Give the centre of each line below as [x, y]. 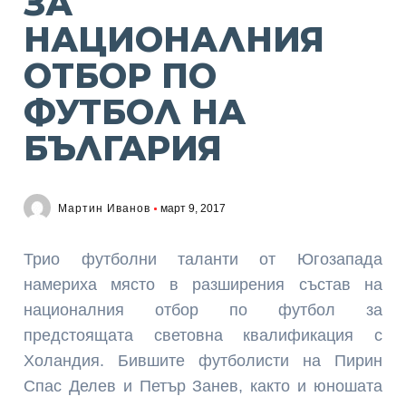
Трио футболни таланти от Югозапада [203, 259]
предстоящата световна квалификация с [203, 335]
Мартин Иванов [105, 208]
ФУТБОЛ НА [135, 112]
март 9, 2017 [193, 208]
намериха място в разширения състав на [203, 285]
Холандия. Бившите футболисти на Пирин [203, 361]
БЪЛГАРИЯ [123, 148]
